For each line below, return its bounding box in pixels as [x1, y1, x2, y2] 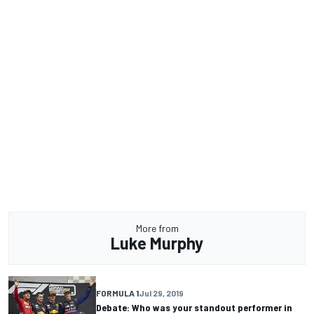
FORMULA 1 [96, 287, 139, 298]
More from [135, 222, 179, 234]
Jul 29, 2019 [139, 287, 184, 298]
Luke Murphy [111, 233, 203, 253]
